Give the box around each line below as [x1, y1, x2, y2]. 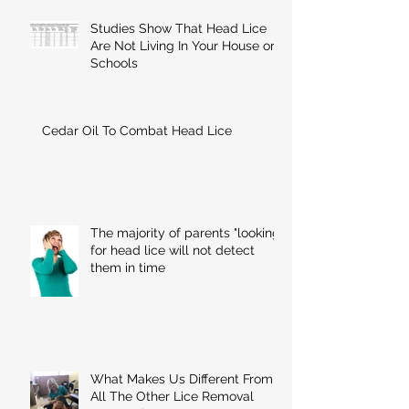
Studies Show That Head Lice [90, 21, 267, 37]
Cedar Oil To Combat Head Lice [42, 123, 232, 139]
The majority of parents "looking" [90, 225, 284, 241]
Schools [90, 56, 138, 71]
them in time [90, 260, 165, 276]
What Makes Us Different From [90, 372, 273, 387]
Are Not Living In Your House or [90, 38, 275, 54]
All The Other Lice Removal [90, 389, 254, 404]
